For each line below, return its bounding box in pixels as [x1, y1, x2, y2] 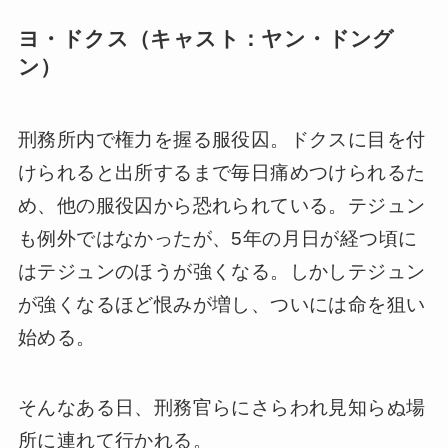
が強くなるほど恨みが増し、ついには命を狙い [17, 293, 426, 315]
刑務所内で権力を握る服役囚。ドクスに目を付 [17, 128, 426, 150]
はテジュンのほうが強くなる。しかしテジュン [17, 260, 426, 282]
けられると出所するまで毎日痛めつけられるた [17, 161, 426, 183]
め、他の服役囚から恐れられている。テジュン [17, 194, 426, 216]
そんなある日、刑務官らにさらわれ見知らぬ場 [17, 397, 426, 419]
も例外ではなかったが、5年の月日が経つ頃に [17, 227, 418, 249]
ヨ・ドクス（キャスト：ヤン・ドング [17, 27, 395, 51]
